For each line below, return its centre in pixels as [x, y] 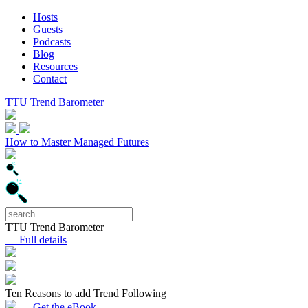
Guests [48, 29]
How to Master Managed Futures [77, 142]
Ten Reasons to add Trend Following [86, 293]
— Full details [36, 240]
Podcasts [52, 42]
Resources [55, 66]
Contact [50, 79]
